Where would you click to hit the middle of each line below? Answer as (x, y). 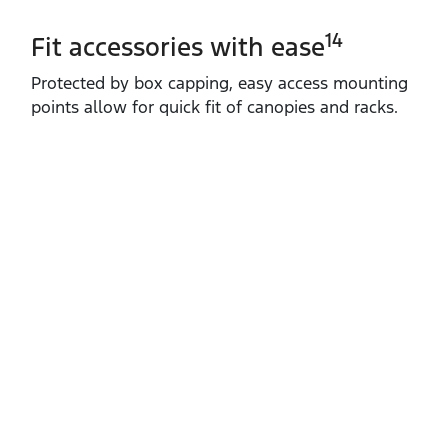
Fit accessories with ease (178, 46)
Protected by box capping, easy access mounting (219, 82)
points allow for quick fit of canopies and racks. (214, 106)
